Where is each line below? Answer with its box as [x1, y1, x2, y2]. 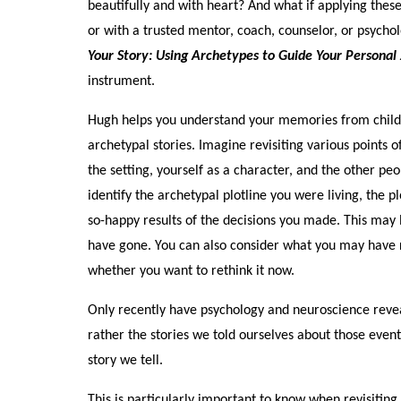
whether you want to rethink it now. [88, 263, 295, 278]
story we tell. [88, 353, 167, 368]
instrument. [88, 73, 156, 89]
